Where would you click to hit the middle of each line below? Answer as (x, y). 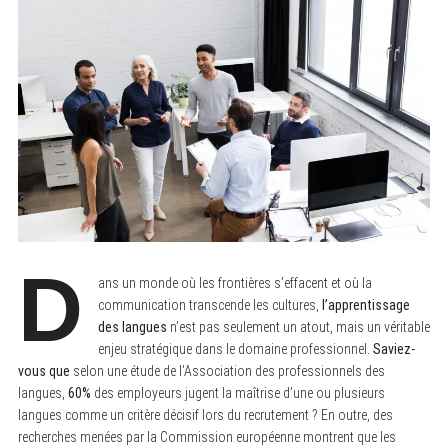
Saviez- (393, 348)
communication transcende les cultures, (209, 304)
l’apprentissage (365, 304)
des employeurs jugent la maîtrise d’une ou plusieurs (237, 392)
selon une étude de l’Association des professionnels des (227, 370)
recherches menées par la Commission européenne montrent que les (206, 436)
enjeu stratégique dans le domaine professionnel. (235, 348)
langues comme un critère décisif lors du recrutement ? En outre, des (205, 414)
